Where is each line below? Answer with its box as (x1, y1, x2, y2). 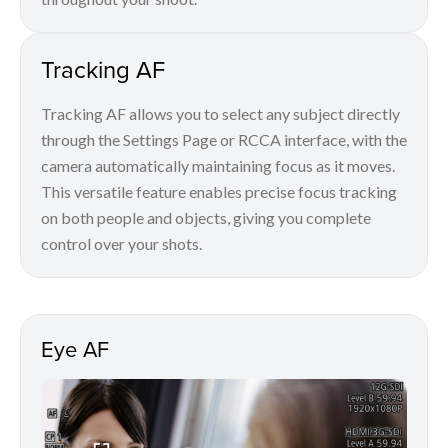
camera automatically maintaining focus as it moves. (41, 156, 395, 176)
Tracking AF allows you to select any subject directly (41, 104, 400, 124)
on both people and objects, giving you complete (41, 208, 371, 228)
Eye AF (41, 333, 109, 365)
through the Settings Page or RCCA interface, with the (41, 130, 407, 150)
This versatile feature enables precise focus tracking (41, 182, 397, 202)
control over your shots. (41, 234, 202, 254)
